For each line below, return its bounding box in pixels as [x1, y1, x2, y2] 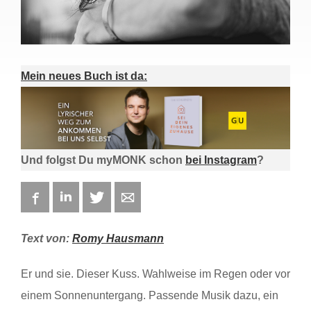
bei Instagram [185, 154, 257, 167]
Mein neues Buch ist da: [21, 70, 147, 83]
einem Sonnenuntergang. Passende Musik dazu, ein [21, 289, 278, 302]
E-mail [134, 190, 163, 204]
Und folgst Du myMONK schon [21, 154, 185, 167]
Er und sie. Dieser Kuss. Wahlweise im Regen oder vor [21, 268, 290, 280]
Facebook [42, 190, 85, 204]
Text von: [21, 233, 72, 245]
